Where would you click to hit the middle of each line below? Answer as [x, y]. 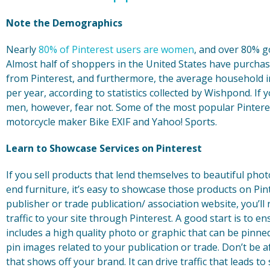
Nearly [22, 50]
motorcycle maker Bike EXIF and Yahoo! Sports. [111, 122]
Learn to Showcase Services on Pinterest [104, 149]
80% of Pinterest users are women [116, 50]
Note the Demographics [64, 23]
